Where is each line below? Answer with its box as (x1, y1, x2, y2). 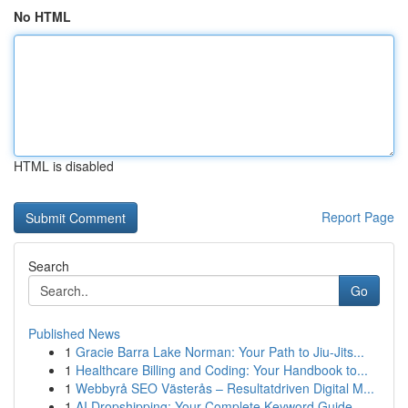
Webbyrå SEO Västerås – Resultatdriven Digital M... (76, 379, 374, 397)
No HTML (14, 7, 71, 25)
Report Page (321, 208, 394, 226)
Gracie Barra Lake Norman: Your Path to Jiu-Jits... (76, 342, 364, 361)
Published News (28, 324, 120, 342)
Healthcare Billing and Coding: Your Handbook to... (76, 361, 368, 379)
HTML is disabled (14, 157, 114, 175)
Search (28, 257, 69, 275)
